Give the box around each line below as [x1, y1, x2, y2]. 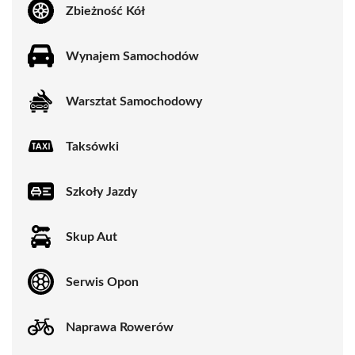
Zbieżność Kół [66, 4, 145, 17]
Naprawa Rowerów [66, 320, 174, 334]
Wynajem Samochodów [66, 49, 199, 63]
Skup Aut [66, 230, 117, 243]
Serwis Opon [66, 275, 139, 288]
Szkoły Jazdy [66, 185, 137, 198]
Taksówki [66, 139, 119, 153]
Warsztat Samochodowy [66, 94, 202, 108]
